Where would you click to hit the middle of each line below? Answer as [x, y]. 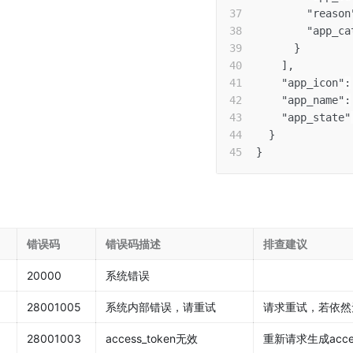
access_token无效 [152, 338]
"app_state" [316, 117]
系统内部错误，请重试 [161, 307]
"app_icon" [313, 83]
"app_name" [313, 100]
